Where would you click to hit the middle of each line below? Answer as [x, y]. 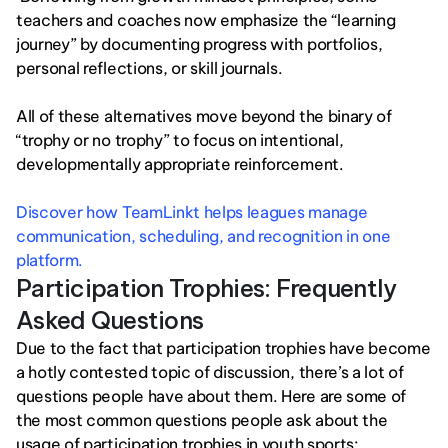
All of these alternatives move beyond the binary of [204, 116]
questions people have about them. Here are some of [211, 396]
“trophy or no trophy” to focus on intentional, [180, 140]
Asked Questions [110, 320]
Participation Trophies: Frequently [206, 288]
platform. [50, 260]
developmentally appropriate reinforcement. [180, 164]
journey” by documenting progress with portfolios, [199, 44]
